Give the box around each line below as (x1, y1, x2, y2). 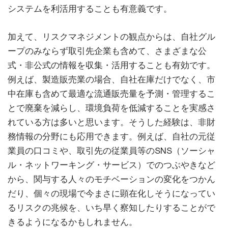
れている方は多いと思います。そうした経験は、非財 (8, 117, 215, 128)
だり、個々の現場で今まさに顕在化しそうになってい (8, 188, 215, 199)
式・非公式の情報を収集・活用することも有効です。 (8, 60, 215, 71)
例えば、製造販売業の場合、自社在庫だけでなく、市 (8, 74, 215, 85)
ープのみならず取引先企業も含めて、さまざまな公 (8, 46, 207, 56)
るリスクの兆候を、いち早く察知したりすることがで (8, 203, 215, 213)
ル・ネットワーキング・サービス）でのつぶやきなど (8, 160, 215, 170)
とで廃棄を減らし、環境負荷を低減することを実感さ (8, 103, 215, 113)
